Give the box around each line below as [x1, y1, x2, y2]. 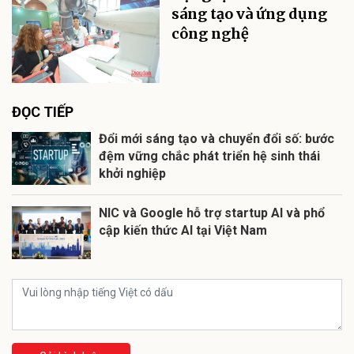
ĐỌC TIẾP [12, 104, 73, 121]
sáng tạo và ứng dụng [171, 5, 328, 24]
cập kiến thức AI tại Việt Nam [99, 223, 267, 239]
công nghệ [171, 24, 250, 43]
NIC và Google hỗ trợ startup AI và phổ [99, 205, 325, 221]
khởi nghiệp [99, 166, 166, 182]
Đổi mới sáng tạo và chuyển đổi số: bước [99, 131, 334, 147]
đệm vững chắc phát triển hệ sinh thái [99, 149, 320, 164]
